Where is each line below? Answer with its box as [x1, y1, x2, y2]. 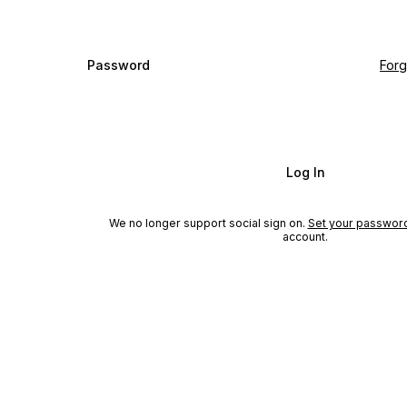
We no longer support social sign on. [108, 215, 305, 230]
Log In [285, 164, 325, 180]
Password [87, 56, 150, 73]
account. [283, 229, 328, 243]
